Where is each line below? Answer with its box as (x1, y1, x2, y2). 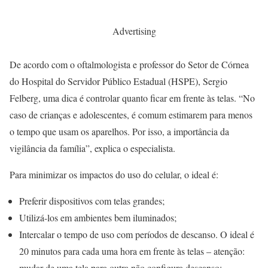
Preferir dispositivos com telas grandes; (19, 194, 165, 208)
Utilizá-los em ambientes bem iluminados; (19, 211, 176, 224)
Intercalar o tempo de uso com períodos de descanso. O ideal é (19, 228, 254, 241)
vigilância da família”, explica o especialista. (10, 142, 175, 155)
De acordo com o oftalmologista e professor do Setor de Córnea (10, 58, 249, 71)
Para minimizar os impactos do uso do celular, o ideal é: (10, 168, 218, 181)
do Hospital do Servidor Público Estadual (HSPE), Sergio (10, 75, 227, 88)
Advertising (112, 25, 156, 38)
